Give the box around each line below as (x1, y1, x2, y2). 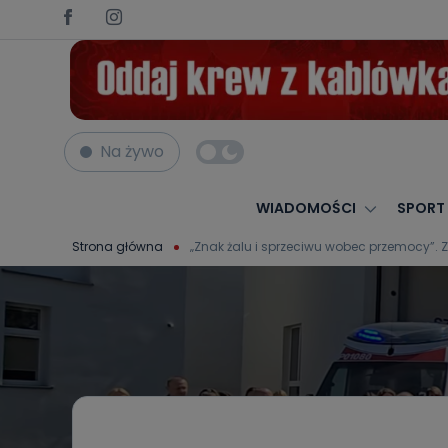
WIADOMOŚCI (255, 198, 356, 218)
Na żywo (100, 140, 164, 163)
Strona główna (72, 237, 163, 255)
